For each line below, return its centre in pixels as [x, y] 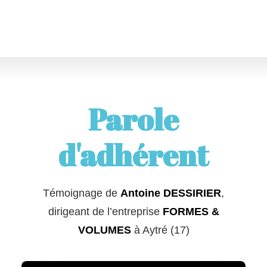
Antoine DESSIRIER [171, 193]
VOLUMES [104, 230]
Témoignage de [82, 193]
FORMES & [191, 212]
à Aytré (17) [160, 230]
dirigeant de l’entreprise [105, 212]
